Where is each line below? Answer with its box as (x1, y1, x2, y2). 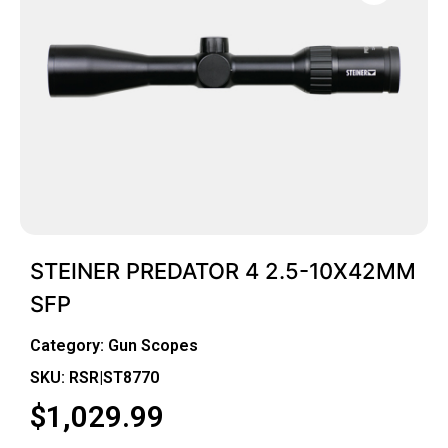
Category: (30, 335, 108, 355)
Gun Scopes (108, 335, 198, 355)
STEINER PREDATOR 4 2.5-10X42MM (30, 257, 416, 284)
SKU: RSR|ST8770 (30, 367, 159, 387)
